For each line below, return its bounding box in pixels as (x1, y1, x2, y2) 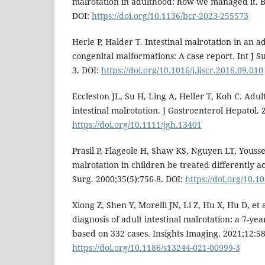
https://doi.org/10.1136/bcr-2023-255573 (92, 10, 248, 22)
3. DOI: (72, 64, 101, 76)
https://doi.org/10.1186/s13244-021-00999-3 (72, 242, 240, 254)
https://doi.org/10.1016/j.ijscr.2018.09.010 (101, 64, 263, 76)
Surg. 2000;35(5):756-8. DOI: (72, 173, 185, 185)
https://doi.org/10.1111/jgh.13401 (72, 119, 202, 131)
